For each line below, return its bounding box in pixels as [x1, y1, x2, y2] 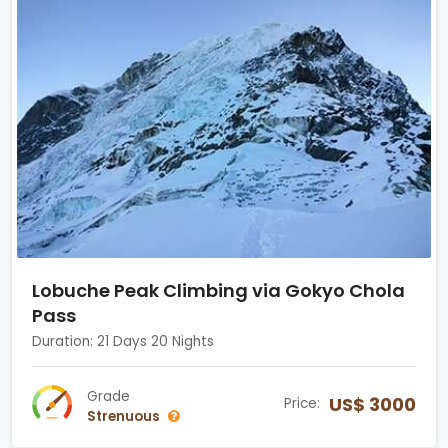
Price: [284, 393, 324, 413]
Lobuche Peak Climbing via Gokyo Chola [32, 277, 405, 303]
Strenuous [87, 406, 160, 426]
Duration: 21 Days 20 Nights [32, 331, 214, 351]
